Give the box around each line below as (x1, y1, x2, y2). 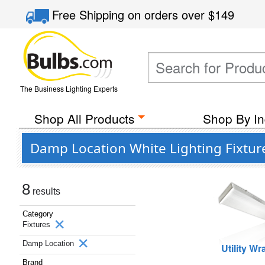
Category (22, 209, 53, 218)
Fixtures (22, 220, 53, 229)
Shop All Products (34, 109, 134, 127)
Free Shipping (52, 6, 128, 23)
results (30, 186, 60, 196)
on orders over (128, 6, 209, 23)
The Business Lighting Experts (20, 83, 118, 93)
